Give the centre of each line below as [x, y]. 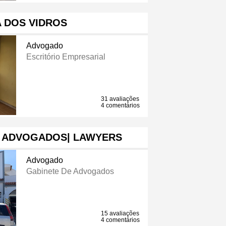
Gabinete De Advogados [70, 172]
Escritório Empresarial [66, 57]
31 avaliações [120, 99]
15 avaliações [120, 214]
